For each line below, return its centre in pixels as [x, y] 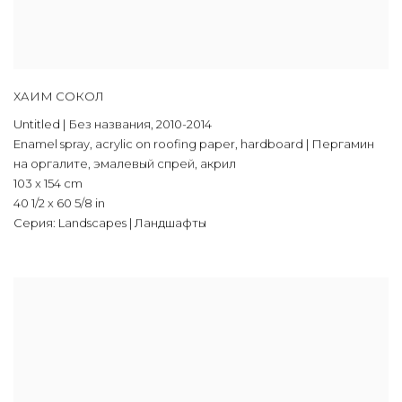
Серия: [35, 223]
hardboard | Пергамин [307, 144]
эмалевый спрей [144, 164]
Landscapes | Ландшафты [131, 223]
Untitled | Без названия [82, 124]
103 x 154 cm [48, 184]
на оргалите [51, 164]
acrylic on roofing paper [165, 144]
